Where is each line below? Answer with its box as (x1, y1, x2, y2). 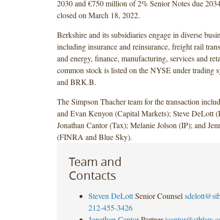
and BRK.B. (56, 76, 96, 87)
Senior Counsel (135, 190, 183, 201)
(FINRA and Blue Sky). (56, 131, 132, 142)
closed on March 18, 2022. (56, 9, 140, 20)
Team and (68, 153, 122, 169)
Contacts (68, 167, 116, 183)
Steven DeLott (88, 190, 133, 201)
